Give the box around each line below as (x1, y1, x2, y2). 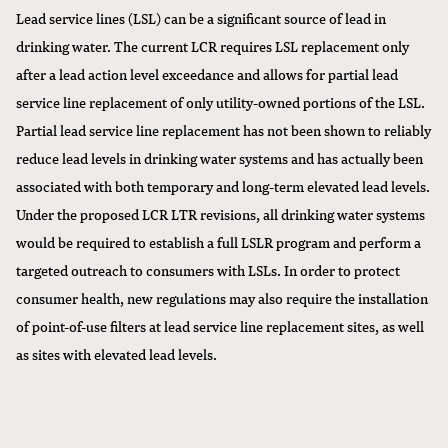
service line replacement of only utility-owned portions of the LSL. (16, 91, 425, 114)
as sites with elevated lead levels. (16, 343, 217, 366)
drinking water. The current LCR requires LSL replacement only (16, 35, 409, 58)
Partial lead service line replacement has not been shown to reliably (16, 119, 431, 142)
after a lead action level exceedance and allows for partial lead (16, 63, 398, 86)
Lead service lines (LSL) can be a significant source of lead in (16, 7, 386, 30)
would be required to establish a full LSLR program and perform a (16, 231, 421, 254)
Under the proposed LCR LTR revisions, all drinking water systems (16, 203, 425, 226)
